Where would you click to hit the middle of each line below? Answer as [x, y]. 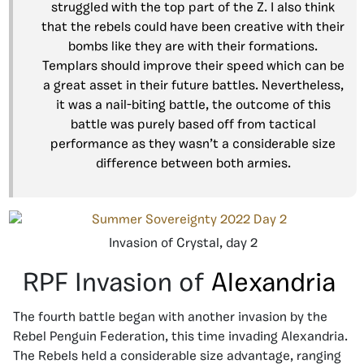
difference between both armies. [193, 164]
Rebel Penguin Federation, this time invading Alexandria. [180, 337]
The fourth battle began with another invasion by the [170, 318]
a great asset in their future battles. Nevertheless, [193, 86]
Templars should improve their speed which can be [193, 67]
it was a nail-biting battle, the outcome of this [193, 106]
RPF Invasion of [117, 284]
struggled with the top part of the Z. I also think [193, 8]
